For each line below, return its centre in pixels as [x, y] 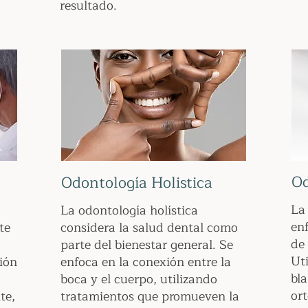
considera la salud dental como [149, 228]
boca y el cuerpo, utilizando [139, 279]
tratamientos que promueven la [150, 296]
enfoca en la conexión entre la [146, 262]
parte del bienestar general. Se [147, 245]
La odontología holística [129, 210]
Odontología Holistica [137, 183]
